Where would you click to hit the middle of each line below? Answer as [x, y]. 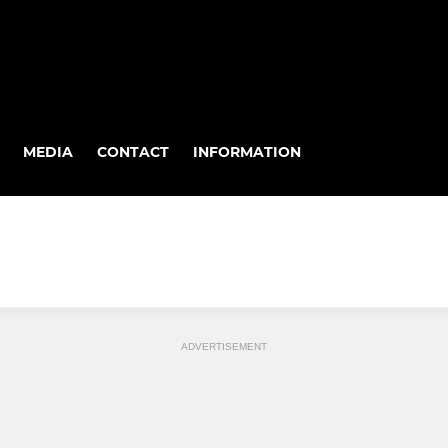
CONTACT [133, 151]
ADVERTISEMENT [224, 347]
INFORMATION [247, 151]
